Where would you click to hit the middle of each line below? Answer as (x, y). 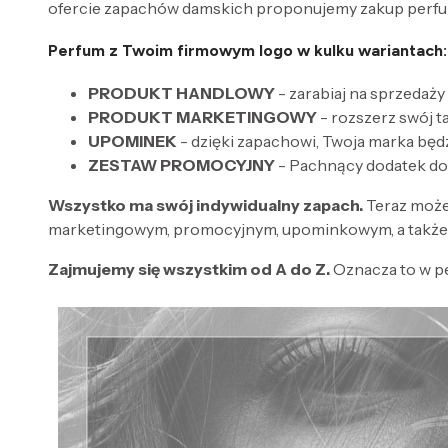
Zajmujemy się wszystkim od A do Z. (189, 269)
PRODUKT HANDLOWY (181, 93)
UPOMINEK (132, 141)
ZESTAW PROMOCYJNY (181, 165)
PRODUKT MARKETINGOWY (202, 117)
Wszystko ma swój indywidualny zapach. (205, 205)
